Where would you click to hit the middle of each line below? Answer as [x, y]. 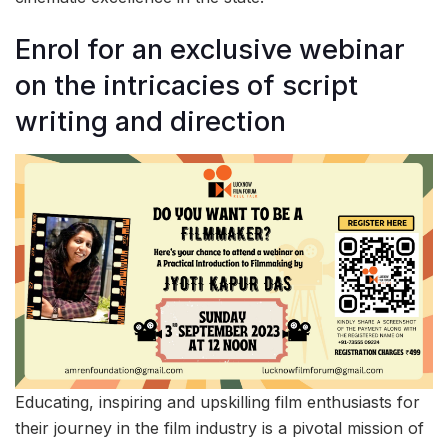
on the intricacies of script [186, 86]
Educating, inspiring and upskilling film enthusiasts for [217, 402]
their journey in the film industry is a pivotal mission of [219, 428]
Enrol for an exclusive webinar [210, 50]
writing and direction [150, 122]
